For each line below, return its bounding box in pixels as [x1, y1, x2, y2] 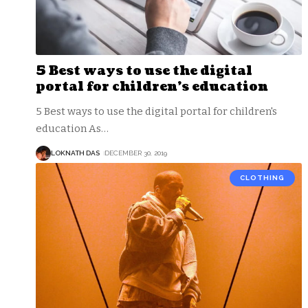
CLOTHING [239, 173, 285, 181]
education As [36, 122, 101, 135]
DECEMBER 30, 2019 [104, 149, 167, 157]
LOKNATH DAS [51, 149, 100, 157]
